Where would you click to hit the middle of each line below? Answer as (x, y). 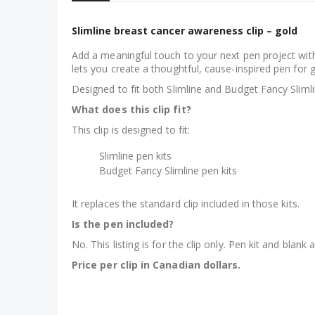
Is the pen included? (123, 224)
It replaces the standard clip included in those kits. (187, 204)
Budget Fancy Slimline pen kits (168, 171)
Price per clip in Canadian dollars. (156, 265)
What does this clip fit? (131, 110)
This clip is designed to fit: (131, 130)
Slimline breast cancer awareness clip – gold (185, 31)
